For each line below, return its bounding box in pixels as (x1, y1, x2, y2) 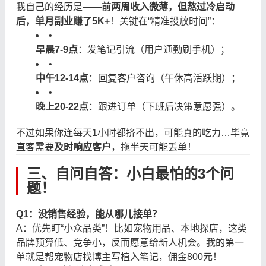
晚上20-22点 (35, 101, 88, 112)
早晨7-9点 (35, 44, 78, 55)
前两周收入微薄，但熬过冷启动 (101, 1, 235, 12)
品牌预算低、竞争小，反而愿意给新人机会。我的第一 (15, 237, 244, 248)
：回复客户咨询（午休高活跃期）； (88, 72, 240, 83)
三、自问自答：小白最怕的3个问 (26, 165, 234, 182)
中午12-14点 (35, 72, 88, 83)
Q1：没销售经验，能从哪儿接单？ (15, 208, 161, 219)
